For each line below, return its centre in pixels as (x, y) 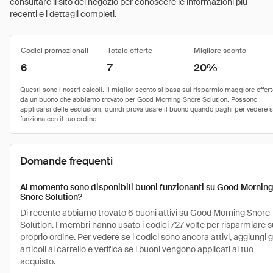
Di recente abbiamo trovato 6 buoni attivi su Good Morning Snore (145, 213)
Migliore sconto (220, 51)
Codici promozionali (55, 51)
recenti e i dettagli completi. (63, 14)
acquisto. (38, 261)
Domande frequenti (66, 161)
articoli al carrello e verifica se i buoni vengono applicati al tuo (137, 249)
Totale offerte (130, 51)
